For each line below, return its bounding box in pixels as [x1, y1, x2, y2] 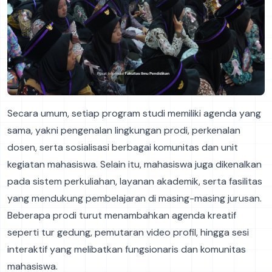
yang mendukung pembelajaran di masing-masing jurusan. [7, 192, 262, 205]
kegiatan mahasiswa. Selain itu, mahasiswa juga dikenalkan [7, 158, 262, 171]
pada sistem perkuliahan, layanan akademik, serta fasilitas [7, 175, 262, 188]
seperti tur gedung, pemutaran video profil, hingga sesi [7, 226, 249, 239]
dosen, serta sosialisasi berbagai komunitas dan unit [7, 141, 238, 154]
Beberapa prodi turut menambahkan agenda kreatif [7, 209, 236, 222]
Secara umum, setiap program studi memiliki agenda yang [7, 107, 261, 120]
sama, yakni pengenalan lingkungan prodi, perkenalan [7, 124, 240, 137]
